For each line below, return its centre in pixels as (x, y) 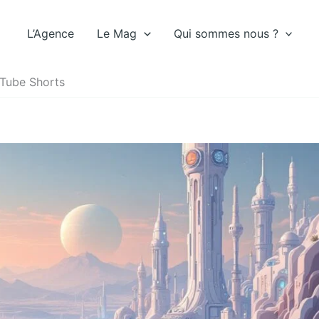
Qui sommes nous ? (226, 33)
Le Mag (116, 33)
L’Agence (50, 33)
